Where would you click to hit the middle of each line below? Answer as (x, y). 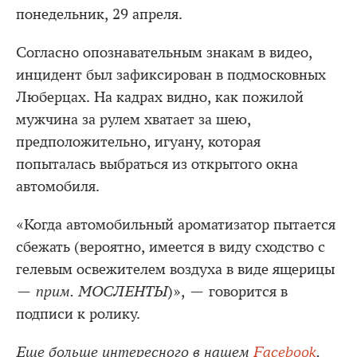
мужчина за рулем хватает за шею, (133, 119)
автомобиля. (58, 186)
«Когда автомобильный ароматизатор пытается (176, 224)
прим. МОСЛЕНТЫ (102, 291)
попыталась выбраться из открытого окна (157, 164)
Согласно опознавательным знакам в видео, (164, 52)
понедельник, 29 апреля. (99, 14)
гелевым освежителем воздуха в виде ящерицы (175, 269)
